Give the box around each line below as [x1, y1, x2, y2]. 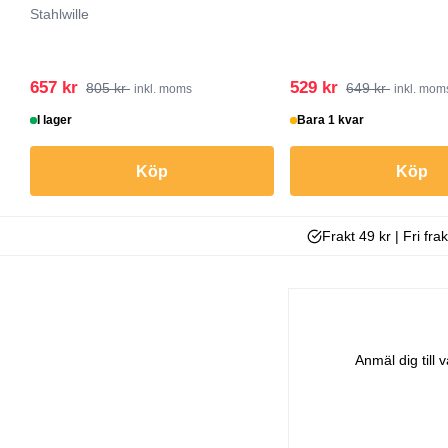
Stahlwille [30, 6, 89, 23]
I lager [37, 113, 73, 128]
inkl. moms [134, 82, 192, 97]
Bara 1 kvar [297, 113, 365, 128]
